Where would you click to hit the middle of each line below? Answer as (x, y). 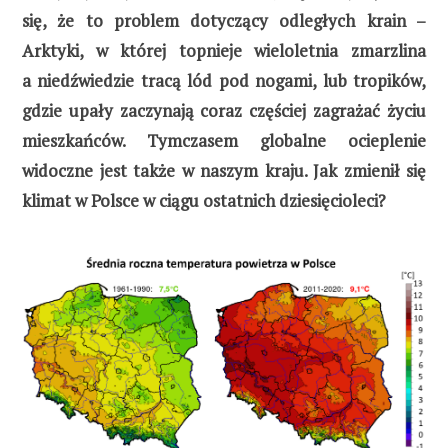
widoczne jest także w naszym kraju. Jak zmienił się (224, 170)
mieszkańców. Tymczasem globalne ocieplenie (224, 140)
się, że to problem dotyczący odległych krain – (224, 20)
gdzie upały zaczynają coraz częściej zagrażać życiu (224, 110)
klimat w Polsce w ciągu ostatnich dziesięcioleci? (204, 200)
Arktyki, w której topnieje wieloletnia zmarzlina (224, 50)
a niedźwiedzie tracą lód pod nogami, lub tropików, (224, 80)
